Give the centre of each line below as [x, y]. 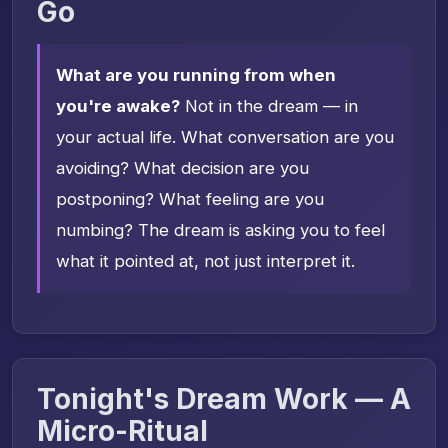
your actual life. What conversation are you [225, 136]
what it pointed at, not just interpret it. [205, 260]
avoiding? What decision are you [182, 167]
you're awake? [118, 105]
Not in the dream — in [269, 105]
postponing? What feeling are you [190, 198]
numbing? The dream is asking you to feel [220, 229]
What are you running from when [196, 74]
